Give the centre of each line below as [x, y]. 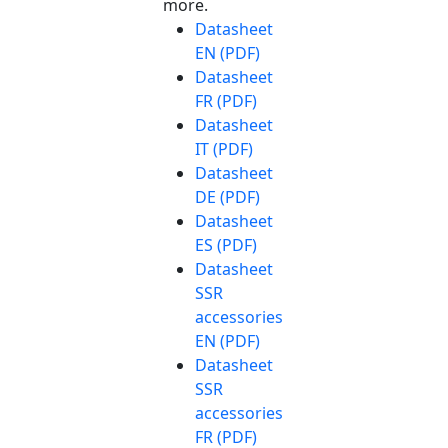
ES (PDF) [226, 244]
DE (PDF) [227, 196]
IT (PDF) [224, 148]
